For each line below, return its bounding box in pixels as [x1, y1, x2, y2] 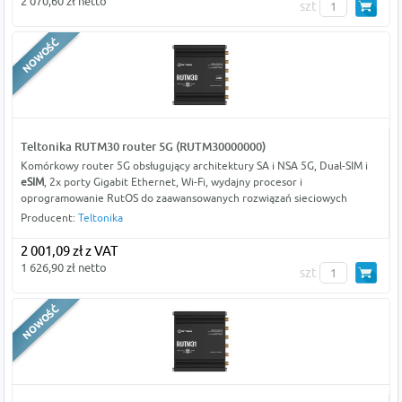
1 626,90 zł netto [20, 260, 107, 275]
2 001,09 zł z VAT [20, 243, 118, 259]
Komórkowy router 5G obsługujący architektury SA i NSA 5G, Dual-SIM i [20, 159, 368, 173]
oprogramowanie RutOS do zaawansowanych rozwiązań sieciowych [20, 191, 347, 205]
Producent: [20, 211, 78, 225]
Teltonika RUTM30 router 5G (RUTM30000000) [20, 139, 266, 154]
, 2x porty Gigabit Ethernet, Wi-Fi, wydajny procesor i [43, 175, 302, 189]
